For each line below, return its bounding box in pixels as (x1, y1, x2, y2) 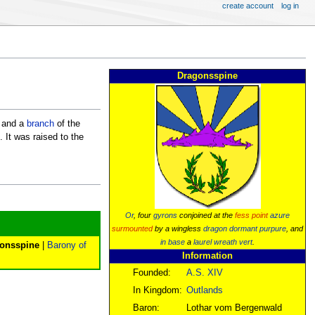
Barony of (46, 240, 86, 251)
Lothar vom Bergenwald (186, 302, 283, 313)
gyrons (153, 210, 178, 219)
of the (53, 119, 80, 129)
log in (281, 1, 300, 10)
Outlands (186, 285, 224, 295)
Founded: (133, 267, 172, 278)
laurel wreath (193, 237, 238, 246)
